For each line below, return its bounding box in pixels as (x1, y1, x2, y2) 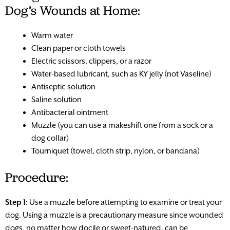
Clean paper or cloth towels (31, 43, 126, 52)
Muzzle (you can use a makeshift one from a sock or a (31, 120, 213, 129)
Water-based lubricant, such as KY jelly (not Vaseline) (31, 69, 212, 78)
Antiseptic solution (31, 82, 95, 91)
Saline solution (31, 94, 82, 104)
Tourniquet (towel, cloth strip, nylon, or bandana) (31, 146, 200, 155)
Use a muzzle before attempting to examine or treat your (28, 198, 222, 207)
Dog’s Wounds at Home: (5, 2, 140, 19)
